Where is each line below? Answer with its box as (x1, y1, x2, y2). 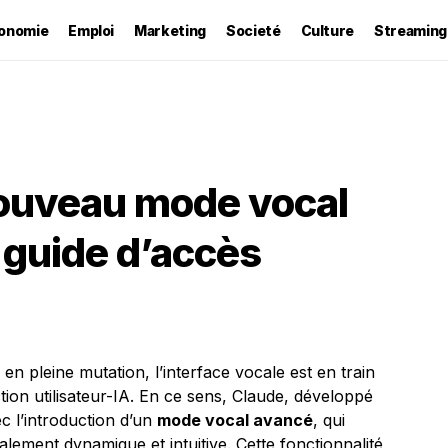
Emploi (68, 21, 115, 39)
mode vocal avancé (157, 410, 313, 430)
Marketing (134, 21, 206, 39)
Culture (300, 21, 355, 39)
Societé (225, 21, 281, 39)
